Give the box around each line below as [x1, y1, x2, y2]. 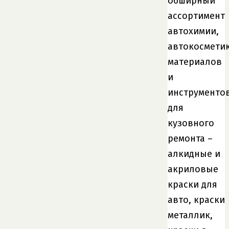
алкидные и [168, 148, 220, 159]
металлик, [168, 209, 213, 221]
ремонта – [168, 132, 213, 144]
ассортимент [168, 10, 225, 21]
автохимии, [168, 25, 219, 37]
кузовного [168, 117, 214, 129]
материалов [168, 56, 222, 67]
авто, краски [168, 194, 225, 205]
